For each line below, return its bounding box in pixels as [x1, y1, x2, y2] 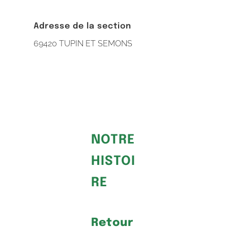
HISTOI [91, 155, 136, 168]
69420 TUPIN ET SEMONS [34, 39, 133, 49]
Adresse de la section [34, 22, 132, 31]
